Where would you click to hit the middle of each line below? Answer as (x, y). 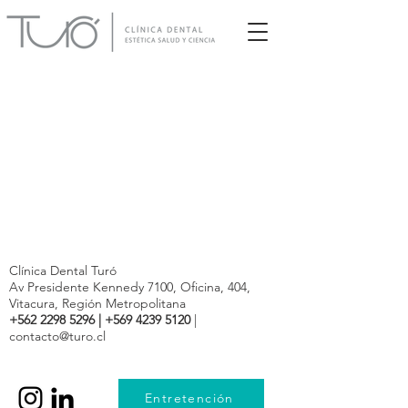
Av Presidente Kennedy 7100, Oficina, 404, (130, 287)
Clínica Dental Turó (63, 270)
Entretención (189, 398)
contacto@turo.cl (57, 336)
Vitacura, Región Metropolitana (97, 303)
